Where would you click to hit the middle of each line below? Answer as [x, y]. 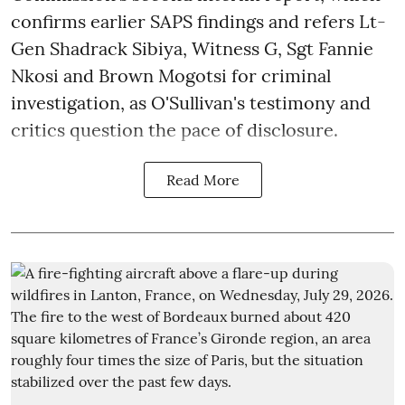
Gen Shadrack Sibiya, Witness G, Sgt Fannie [192, 49]
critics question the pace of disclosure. [174, 130]
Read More [202, 180]
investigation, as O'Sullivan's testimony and [191, 103]
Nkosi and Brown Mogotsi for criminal [171, 76]
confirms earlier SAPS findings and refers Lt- [198, 22]
